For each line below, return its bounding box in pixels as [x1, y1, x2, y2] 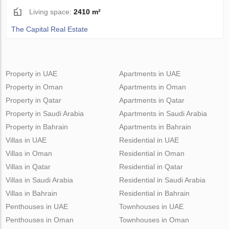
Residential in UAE [119, 135, 179, 144]
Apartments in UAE [119, 69, 180, 78]
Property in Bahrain [6, 122, 68, 131]
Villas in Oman [6, 149, 53, 157]
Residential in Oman [119, 149, 185, 157]
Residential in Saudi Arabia [119, 175, 205, 184]
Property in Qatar [6, 96, 62, 104]
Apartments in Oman [119, 82, 186, 91]
